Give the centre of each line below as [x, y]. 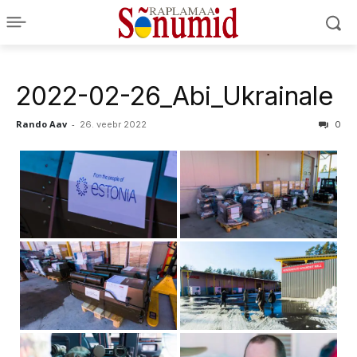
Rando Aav [41, 124]
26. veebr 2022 [113, 124]
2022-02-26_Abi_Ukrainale [175, 96]
